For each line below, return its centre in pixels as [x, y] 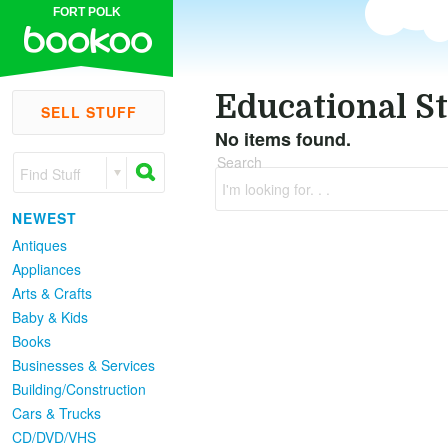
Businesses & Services [83, 365]
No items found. [282, 139]
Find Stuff [50, 174]
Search [239, 162]
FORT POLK [86, 12]
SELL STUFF [88, 112]
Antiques [39, 245]
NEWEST [44, 218]
